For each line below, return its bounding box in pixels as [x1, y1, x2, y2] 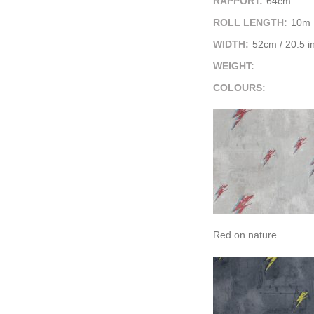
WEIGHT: [213, 60, 254, 71]
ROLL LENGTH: [213, 17, 287, 28]
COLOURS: [213, 82, 266, 93]
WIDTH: [213, 39, 249, 50]
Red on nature [213, 229, 277, 240]
